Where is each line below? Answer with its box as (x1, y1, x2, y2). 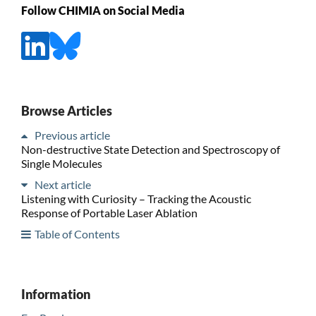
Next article (34, 177, 91, 191)
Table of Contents (34, 226, 120, 241)
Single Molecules (20, 156, 102, 170)
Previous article (34, 128, 110, 142)
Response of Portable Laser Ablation (20, 205, 197, 219)
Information (20, 286, 90, 302)
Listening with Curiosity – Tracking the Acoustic (20, 191, 251, 205)
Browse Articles (20, 102, 112, 119)
